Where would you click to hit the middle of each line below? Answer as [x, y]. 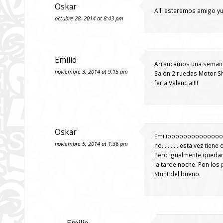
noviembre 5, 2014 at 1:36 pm [91, 144]
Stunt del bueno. [177, 174]
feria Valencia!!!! [176, 83]
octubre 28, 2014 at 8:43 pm [89, 18]
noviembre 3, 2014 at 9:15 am [91, 71]
